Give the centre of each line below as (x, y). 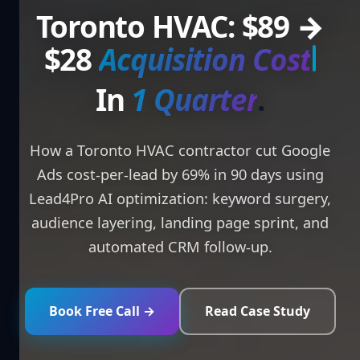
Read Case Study (257, 311)
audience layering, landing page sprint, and (180, 222)
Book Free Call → (102, 311)
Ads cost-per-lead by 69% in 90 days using (180, 174)
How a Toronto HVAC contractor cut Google (180, 150)
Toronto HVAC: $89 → (180, 26)
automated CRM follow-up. (180, 246)
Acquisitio (205, 59)
